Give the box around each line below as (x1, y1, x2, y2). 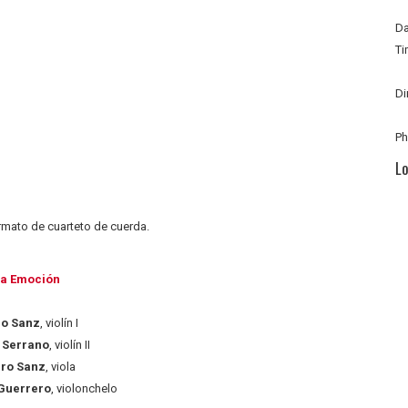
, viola (45, 359, 76, 373)
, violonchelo (51, 381, 117, 395)
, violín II (49, 337, 90, 352)
